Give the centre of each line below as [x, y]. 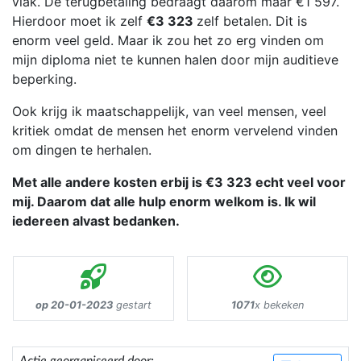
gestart [132, 305]
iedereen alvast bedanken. [96, 221]
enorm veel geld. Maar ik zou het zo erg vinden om [168, 41]
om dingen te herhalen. [82, 150]
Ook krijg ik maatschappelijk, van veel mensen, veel [169, 112]
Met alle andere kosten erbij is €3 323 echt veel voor [179, 183]
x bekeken [279, 305]
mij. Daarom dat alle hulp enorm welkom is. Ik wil [164, 202]
